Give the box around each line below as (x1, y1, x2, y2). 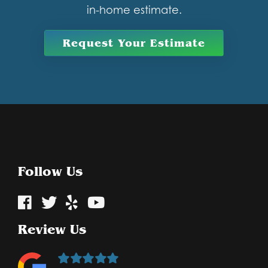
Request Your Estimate (63, 36, 205, 50)
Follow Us (18, 164, 83, 179)
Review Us (18, 222, 86, 237)
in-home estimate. (86, 3, 182, 16)
